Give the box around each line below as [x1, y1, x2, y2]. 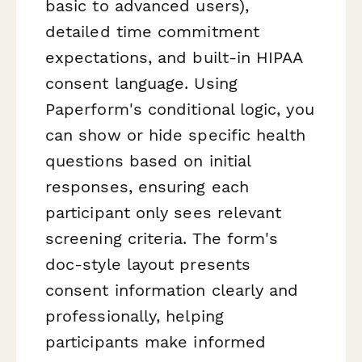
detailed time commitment [45, 22, 259, 42]
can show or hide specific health [45, 125, 306, 145]
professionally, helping [45, 306, 224, 326]
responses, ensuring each [45, 177, 249, 197]
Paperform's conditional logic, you [45, 99, 314, 120]
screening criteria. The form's [45, 229, 279, 249]
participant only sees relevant [45, 203, 282, 223]
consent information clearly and [45, 280, 299, 301]
